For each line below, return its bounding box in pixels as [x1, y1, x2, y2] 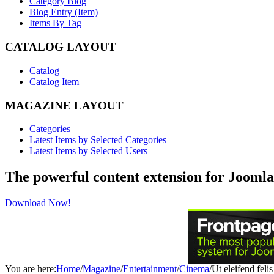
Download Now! [5, 198, 73, 209]
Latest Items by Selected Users [29, 146, 147, 157]
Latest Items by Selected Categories [29, 135, 166, 146]
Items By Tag [29, 18, 81, 29]
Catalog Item [29, 76, 79, 87]
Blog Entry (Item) [29, 7, 98, 18]
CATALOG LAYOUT [5, 40, 116, 54]
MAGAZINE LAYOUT [5, 98, 124, 112]
